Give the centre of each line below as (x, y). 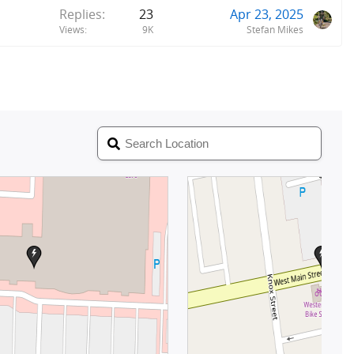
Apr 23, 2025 (267, 14)
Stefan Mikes (275, 29)
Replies (81, 14)
